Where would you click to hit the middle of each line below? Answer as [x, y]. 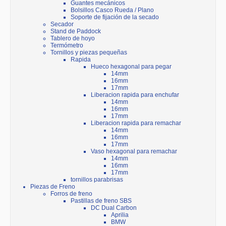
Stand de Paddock [76, 32]
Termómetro [67, 46]
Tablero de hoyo [73, 39]
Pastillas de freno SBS [101, 201]
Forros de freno [71, 194]
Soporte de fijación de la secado [115, 17]
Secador [62, 24]
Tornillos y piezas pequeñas [89, 53]
